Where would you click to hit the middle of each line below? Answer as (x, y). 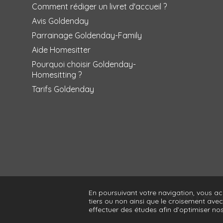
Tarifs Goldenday (63, 89)
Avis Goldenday (60, 21)
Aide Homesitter (61, 50)
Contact (179, 197)
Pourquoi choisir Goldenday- (84, 64)
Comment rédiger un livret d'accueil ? (99, 7)
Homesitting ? (57, 75)
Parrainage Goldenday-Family (87, 36)
